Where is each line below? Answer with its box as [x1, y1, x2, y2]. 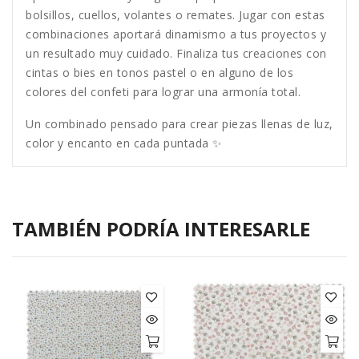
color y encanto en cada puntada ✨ [26, 135, 223, 151]
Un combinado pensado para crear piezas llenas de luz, [26, 116, 333, 132]
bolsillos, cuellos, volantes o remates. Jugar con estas [26, 7, 325, 23]
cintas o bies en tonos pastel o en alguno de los [26, 65, 293, 81]
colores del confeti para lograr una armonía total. [26, 84, 301, 100]
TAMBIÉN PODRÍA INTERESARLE [12, 216, 310, 243]
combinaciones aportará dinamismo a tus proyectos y [26, 26, 326, 42]
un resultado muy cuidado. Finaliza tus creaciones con [26, 46, 327, 62]
